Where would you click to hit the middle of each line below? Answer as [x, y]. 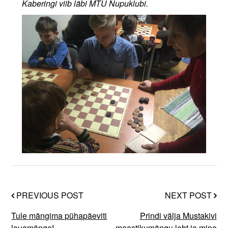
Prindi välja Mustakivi [178, 216]
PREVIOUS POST [49, 195]
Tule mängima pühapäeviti [59, 216]
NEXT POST [189, 195]
